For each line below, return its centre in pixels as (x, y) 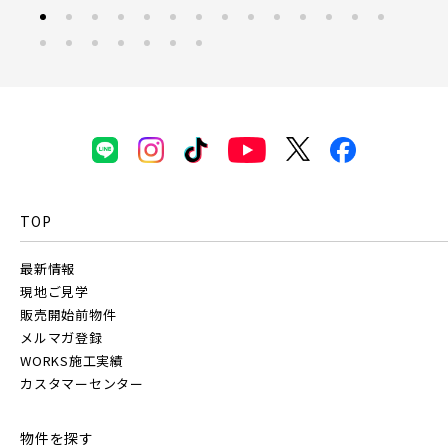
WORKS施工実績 (72, 360)
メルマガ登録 (61, 337)
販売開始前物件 (68, 314)
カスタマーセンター (82, 383)
